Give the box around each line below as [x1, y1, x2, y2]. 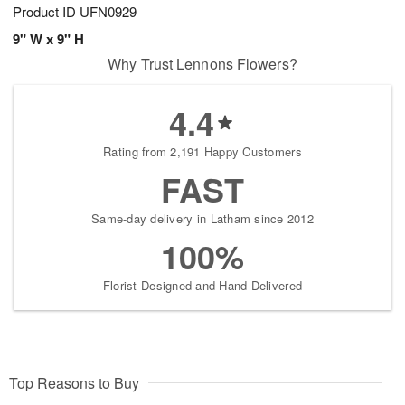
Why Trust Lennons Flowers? [108, 53, 297, 75]
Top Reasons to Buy [9, 372, 139, 394]
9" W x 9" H [13, 29, 84, 50]
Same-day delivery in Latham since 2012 [91, 210, 314, 228]
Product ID [13, 2, 80, 22]
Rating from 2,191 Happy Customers [103, 143, 302, 161]
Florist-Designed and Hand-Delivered [102, 277, 303, 295]
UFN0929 [80, 2, 137, 22]
